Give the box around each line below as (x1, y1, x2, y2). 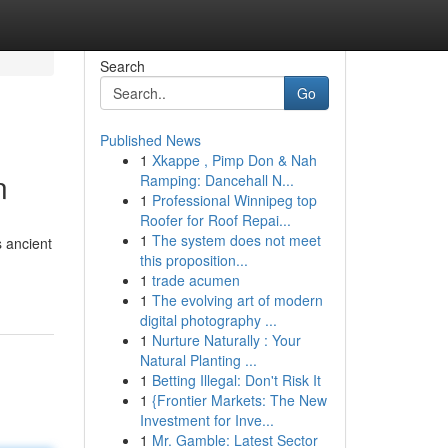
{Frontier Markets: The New (151, 390, 327, 410)
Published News (99, 130, 201, 150)
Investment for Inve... (139, 410, 274, 430)
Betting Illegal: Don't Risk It (151, 370, 321, 390)
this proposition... (139, 250, 248, 270)
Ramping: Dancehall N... (139, 170, 294, 190)
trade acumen (151, 270, 240, 290)
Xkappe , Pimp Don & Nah (151, 150, 317, 170)
